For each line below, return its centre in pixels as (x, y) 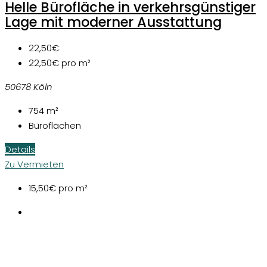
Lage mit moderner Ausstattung (113, 22)
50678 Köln (29, 87)
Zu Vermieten (34, 164)
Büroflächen (55, 126)
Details (20, 150)
